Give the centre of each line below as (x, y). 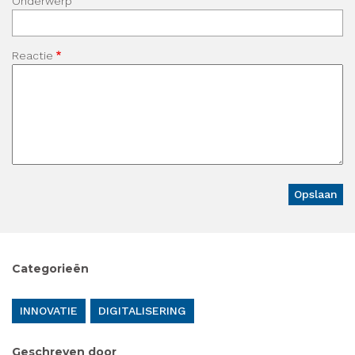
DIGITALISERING (142, 311)
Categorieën (50, 269)
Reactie (32, 56)
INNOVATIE (49, 311)
